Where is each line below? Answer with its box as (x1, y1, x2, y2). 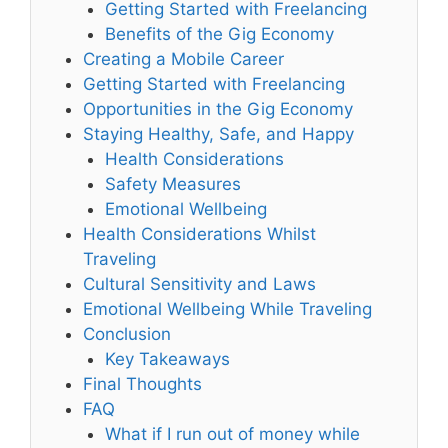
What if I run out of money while (105, 423, 361, 444)
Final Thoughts (83, 373, 203, 394)
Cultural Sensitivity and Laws (83, 273, 317, 294)
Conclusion (83, 323, 172, 344)
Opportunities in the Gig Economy (83, 98, 354, 119)
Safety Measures (105, 173, 242, 194)
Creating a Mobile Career (83, 48, 285, 69)
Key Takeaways (105, 348, 231, 369)
